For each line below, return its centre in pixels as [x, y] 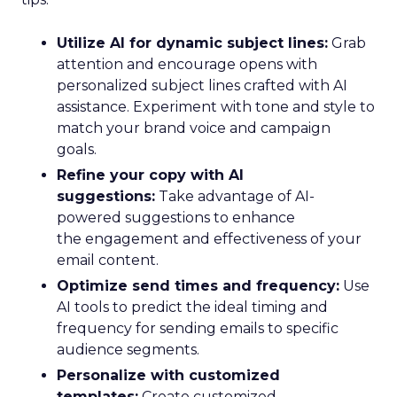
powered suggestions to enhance [176, 218]
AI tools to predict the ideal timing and [192, 307]
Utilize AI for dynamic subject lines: [192, 43]
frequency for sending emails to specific [198, 328]
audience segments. [128, 350]
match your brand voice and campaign [194, 128]
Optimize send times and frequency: [198, 286]
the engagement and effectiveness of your [209, 239]
